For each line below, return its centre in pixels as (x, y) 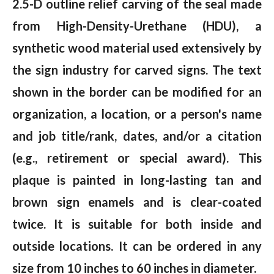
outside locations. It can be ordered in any (137, 246)
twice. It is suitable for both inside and (137, 224)
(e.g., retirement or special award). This (137, 158)
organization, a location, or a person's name (137, 114)
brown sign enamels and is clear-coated (137, 202)
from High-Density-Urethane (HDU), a (137, 26)
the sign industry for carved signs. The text (137, 70)
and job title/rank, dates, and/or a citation (137, 136)
